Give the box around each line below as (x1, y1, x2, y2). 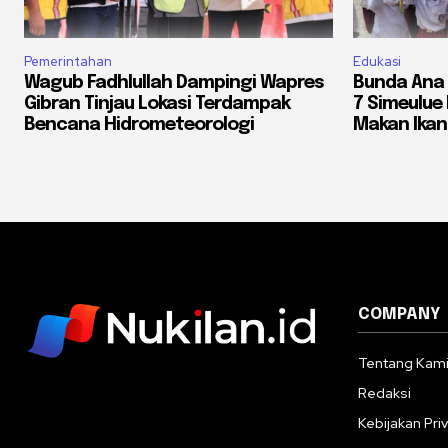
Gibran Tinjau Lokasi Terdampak (24, 95, 290, 114)
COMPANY (358, 306, 440, 324)
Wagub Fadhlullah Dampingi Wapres (24, 74, 324, 93)
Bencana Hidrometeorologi (24, 116, 254, 135)
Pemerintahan (24, 53, 112, 71)
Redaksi (358, 384, 411, 403)
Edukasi (353, 53, 401, 71)
